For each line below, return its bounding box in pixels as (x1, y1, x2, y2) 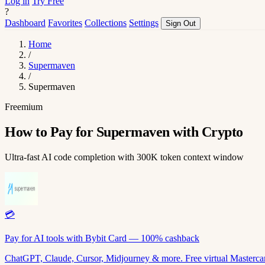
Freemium (5, 102, 43, 112)
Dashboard (5, 18, 46, 28)
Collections (85, 18, 127, 28)
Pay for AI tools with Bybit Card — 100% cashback (5, 232, 199, 243)
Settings (129, 18, 159, 28)
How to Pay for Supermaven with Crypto (5, 124, 243, 140)
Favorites (48, 18, 82, 28)
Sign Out (166, 19, 196, 28)
